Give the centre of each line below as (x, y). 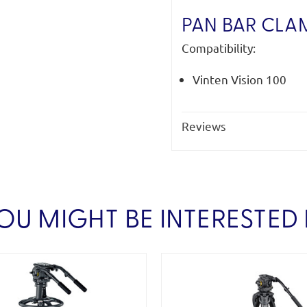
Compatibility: (218, 47)
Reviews (204, 126)
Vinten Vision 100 (239, 79)
